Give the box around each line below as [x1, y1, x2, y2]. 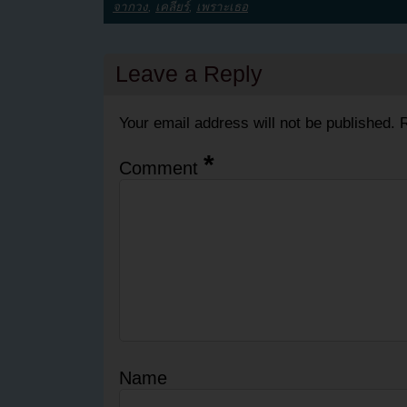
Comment [118, 158, 203, 179]
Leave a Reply [114, 61, 263, 87]
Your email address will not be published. [118, 114, 395, 133]
